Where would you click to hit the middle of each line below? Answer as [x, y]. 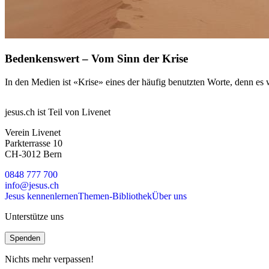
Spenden [25, 238]
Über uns [169, 196]
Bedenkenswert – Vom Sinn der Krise [96, 59]
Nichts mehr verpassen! [49, 259]
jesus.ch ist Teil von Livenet [58, 112]
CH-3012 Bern [33, 154]
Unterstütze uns [34, 216]
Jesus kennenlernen [41, 196]
